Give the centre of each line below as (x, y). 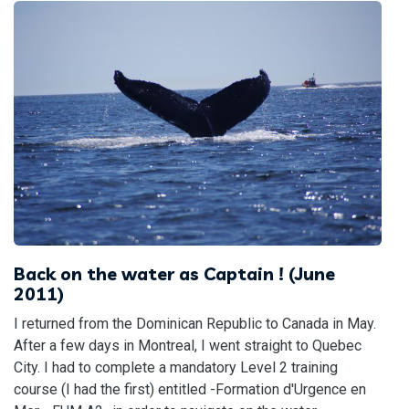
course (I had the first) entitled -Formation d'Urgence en (190, 390)
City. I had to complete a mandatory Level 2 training (176, 368)
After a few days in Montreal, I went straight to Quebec (188, 346)
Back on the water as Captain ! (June (174, 274)
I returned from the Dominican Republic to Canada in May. (195, 324)
